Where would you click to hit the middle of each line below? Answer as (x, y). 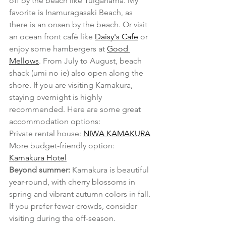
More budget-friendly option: (63, 146)
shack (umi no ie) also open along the (77, 73)
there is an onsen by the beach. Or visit (79, 25)
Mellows (24, 61)
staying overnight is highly (56, 97)
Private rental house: (46, 134)
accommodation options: (55, 122)
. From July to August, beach (91, 61)
